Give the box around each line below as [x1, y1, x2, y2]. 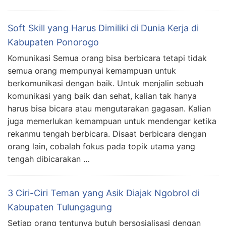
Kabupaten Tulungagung [8, 202, 112, 212]
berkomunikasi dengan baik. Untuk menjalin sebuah [8, 78, 203, 88]
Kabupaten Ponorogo [8, 37, 99, 47]
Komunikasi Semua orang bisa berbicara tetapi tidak [8, 53, 207, 63]
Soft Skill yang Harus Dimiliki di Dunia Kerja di [8, 23, 199, 33]
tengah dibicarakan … [8, 154, 90, 164]
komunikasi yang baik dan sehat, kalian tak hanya [8, 91, 197, 101]
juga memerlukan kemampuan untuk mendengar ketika [8, 116, 216, 126]
